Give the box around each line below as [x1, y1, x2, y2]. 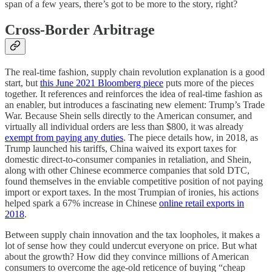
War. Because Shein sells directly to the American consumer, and [5, 110, 252, 121]
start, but [5, 77, 40, 88]
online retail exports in [159, 197, 244, 208]
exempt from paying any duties [5, 132, 123, 143]
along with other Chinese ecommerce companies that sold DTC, [5, 165, 250, 175]
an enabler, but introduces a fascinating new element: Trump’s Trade [5, 99, 265, 110]
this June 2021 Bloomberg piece [40, 77, 163, 88]
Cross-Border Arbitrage [5, 22, 155, 38]
